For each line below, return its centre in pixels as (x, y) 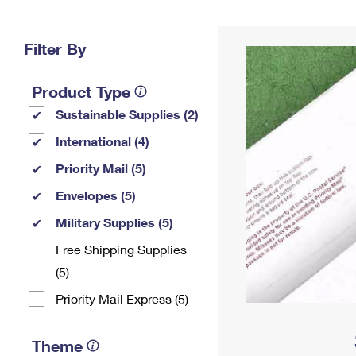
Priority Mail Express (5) (122, 298)
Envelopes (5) (96, 195)
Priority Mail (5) (101, 168)
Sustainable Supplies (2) (127, 114)
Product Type (81, 91)
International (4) (103, 141)
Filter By (55, 48)
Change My (260, 21)
